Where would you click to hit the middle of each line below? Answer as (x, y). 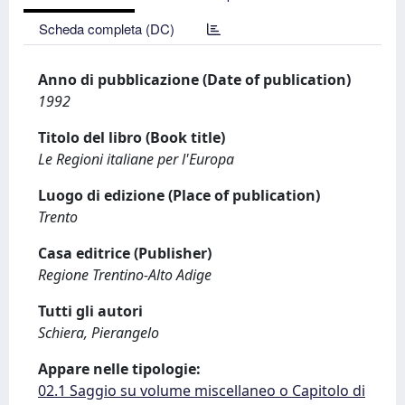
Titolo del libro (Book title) (132, 137)
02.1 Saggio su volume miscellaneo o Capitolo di (202, 391)
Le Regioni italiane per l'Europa (136, 159)
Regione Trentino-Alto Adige (125, 275)
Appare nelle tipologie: (119, 369)
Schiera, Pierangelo (99, 333)
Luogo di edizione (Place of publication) (179, 195)
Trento (58, 217)
